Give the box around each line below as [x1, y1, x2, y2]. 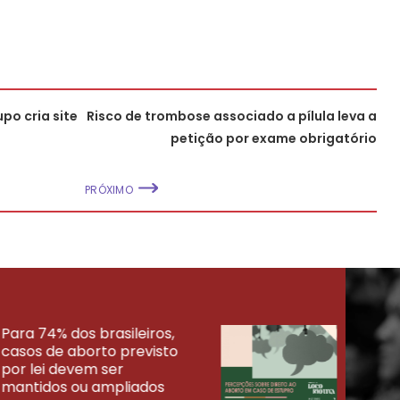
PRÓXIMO [84, 181, 134, 197]
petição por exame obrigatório [171, 129, 377, 147]
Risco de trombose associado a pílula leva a [87, 106, 377, 125]
